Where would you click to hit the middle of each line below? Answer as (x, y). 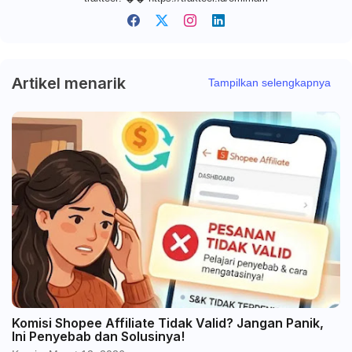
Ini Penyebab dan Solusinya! (98, 336)
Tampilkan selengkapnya (269, 83)
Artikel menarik (69, 83)
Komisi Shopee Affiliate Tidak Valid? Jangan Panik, (168, 323)
